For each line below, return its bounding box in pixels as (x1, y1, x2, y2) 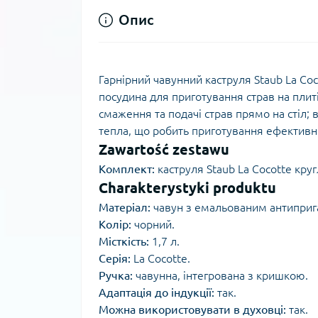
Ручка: (99, 269, 133, 282)
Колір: (99, 218, 131, 231)
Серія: (99, 252, 131, 265)
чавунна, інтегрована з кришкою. (133, 269, 308, 282)
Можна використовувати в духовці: (99, 303, 286, 316)
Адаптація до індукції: (99, 286, 214, 299)
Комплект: (99, 163, 155, 175)
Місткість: (99, 235, 149, 248)
